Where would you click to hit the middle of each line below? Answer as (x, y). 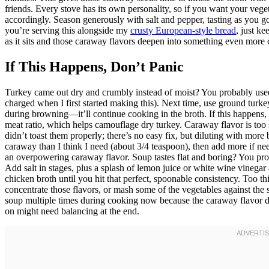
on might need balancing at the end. (72, 211)
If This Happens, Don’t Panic (94, 67)
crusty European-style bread (183, 31)
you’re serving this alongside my (68, 31)
